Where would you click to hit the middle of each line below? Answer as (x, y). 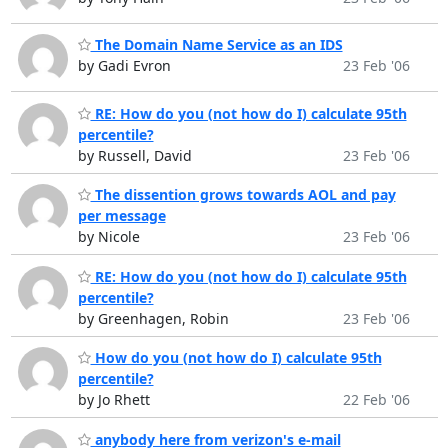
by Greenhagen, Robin (153, 318)
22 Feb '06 (376, 400)
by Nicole (108, 237)
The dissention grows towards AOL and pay (243, 195)
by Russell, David (134, 155)
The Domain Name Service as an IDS (216, 45)
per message (121, 216)
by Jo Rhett (113, 400)
